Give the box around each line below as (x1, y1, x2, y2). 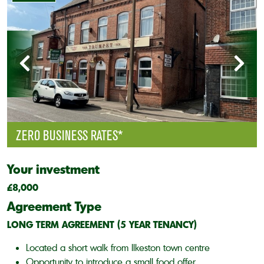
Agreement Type (7, 197, 101, 214)
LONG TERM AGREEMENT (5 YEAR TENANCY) (7, 217, 197, 230)
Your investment (7, 160, 100, 177)
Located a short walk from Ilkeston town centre (26, 241, 210, 253)
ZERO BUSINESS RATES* (16, 127, 123, 144)
